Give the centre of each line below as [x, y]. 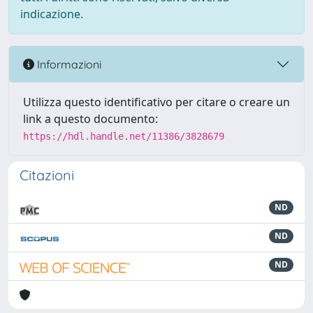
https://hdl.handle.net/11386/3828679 [124, 136]
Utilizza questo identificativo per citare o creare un [156, 102]
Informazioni [68, 64]
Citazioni [47, 175]
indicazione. [52, 14]
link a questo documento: [90, 119]
